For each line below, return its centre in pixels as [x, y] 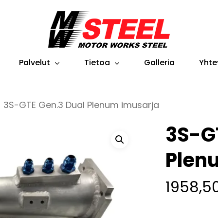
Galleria [159, 63]
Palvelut [35, 63]
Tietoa [97, 63]
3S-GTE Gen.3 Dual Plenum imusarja [81, 105]
